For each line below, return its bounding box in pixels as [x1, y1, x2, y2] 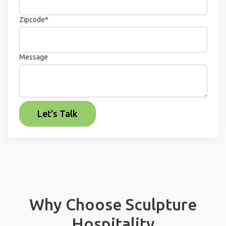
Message [19, 53, 48, 62]
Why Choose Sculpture [29, 195, 197, 213]
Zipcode [19, 15, 45, 24]
